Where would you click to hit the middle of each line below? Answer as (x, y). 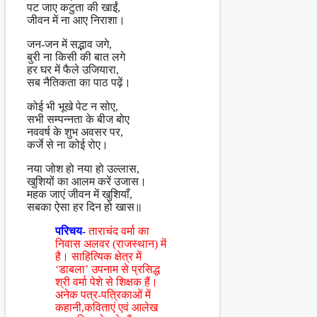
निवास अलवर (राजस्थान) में (111, 244)
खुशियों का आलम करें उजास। (87, 182)
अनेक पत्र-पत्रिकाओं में (103, 295)
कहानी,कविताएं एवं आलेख (106, 308)
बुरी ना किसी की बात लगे (76, 57)
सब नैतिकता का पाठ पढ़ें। (79, 83)
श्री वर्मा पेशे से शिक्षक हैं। (106, 282)
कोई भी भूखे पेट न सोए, (73, 107)
